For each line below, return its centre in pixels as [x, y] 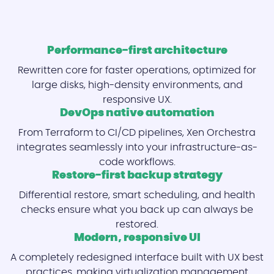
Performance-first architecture [137, 50]
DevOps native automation [137, 113]
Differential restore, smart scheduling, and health [137, 195]
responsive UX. [137, 99]
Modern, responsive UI [137, 238]
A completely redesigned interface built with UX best [137, 257]
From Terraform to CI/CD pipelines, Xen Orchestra [137, 132]
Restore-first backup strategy [137, 175]
